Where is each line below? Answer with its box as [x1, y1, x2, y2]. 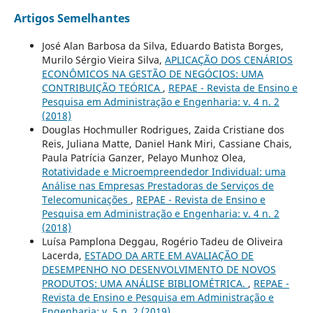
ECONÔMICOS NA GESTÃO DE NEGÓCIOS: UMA [41, 66, 263, 80]
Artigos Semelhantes [13, 10, 130, 26]
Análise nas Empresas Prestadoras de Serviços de [41, 178, 274, 192]
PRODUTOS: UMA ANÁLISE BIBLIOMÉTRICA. [41, 276, 248, 290]
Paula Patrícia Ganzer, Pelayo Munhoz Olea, [41, 150, 246, 164]
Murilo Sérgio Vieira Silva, [41, 52, 165, 66]
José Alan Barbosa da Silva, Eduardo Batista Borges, [41, 38, 284, 52]
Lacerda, [41, 248, 85, 262]
